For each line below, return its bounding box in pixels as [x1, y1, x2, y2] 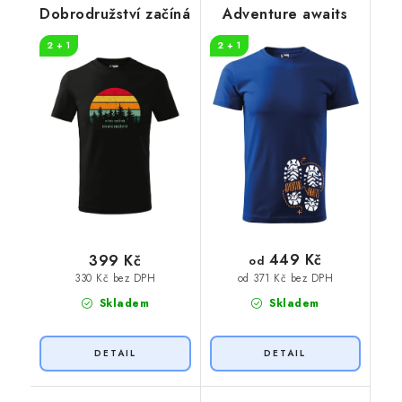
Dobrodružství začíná [39, 4, 191, 25]
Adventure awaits [223, 4, 348, 25]
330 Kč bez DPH [74, 271, 156, 286]
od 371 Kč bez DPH [237, 271, 333, 286]
